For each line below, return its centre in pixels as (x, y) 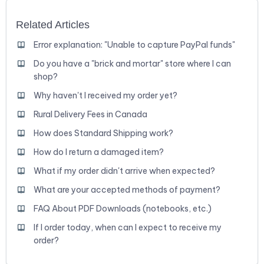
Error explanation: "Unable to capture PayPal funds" (134, 44)
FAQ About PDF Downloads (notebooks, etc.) (123, 208)
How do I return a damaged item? (99, 152)
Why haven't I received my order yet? (105, 95)
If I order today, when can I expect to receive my (128, 227)
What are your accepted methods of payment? (127, 189)
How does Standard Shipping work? (103, 133)
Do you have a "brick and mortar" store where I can (132, 63)
